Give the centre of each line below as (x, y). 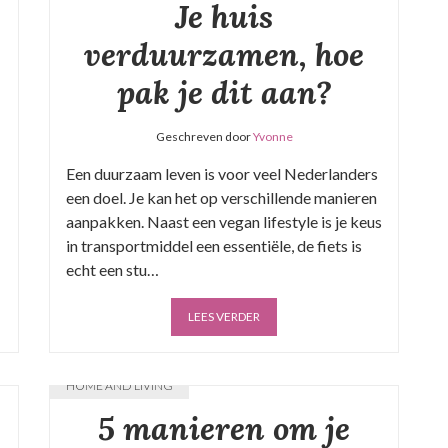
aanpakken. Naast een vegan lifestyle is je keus (224, 221)
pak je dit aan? (224, 92)
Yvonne (272, 136)
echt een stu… (112, 269)
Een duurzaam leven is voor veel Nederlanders (222, 173)
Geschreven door (204, 136)
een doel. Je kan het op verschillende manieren (221, 197)
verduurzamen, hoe (224, 54)
